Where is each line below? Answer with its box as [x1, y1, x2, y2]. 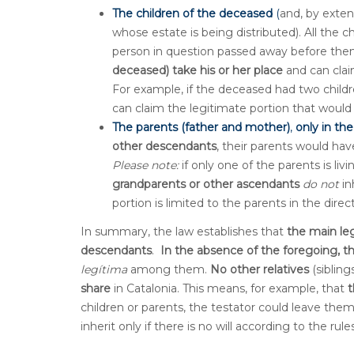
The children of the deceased [112, 6, 273, 21]
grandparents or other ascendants [112, 177, 299, 192]
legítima [81, 262, 127, 277]
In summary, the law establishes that [81, 224, 287, 239]
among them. [127, 262, 210, 277]
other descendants [112, 139, 217, 154]
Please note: [112, 158, 179, 173]
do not [303, 177, 339, 192]
